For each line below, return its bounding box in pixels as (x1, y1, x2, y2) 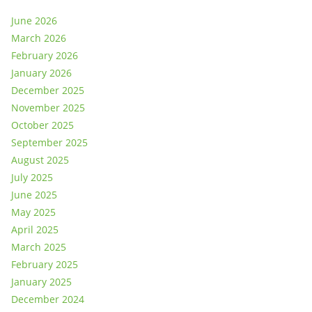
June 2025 (11, 188, 57, 201)
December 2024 (11, 292, 84, 306)
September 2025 (11, 136, 88, 149)
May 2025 (11, 205, 56, 219)
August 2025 (11, 153, 69, 166)
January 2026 (11, 66, 72, 79)
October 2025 (11, 118, 74, 132)
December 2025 (11, 84, 84, 97)
